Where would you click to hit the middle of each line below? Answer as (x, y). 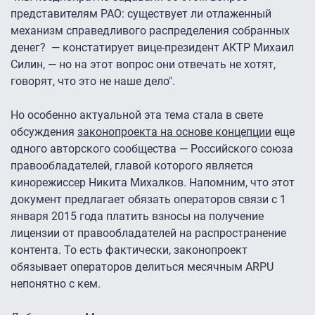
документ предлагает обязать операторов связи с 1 (148, 199)
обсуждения (44, 131)
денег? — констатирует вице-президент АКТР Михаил (152, 47)
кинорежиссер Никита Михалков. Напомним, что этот (153, 182)
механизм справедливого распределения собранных (150, 30)
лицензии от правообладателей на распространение (148, 233)
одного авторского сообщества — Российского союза (152, 148)
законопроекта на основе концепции (174, 131)
